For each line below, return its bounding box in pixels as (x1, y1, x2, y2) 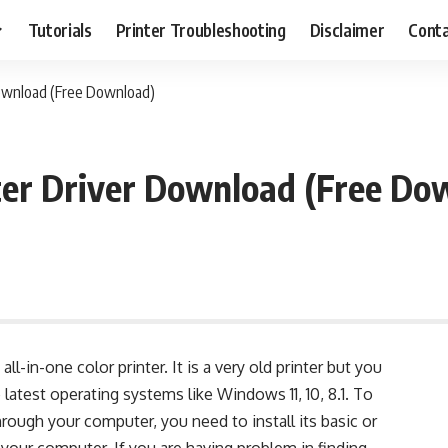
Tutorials (27, 18, 92, 41)
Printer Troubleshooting (115, 18, 286, 41)
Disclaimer (309, 18, 385, 41)
